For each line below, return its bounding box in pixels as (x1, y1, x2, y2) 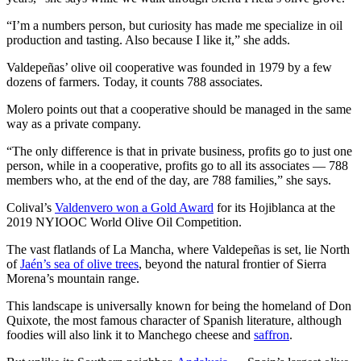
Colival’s (6, 200, 55, 214)
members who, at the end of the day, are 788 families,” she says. (6, 172, 331, 187)
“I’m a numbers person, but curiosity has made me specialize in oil (6, 18, 342, 32)
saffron (254, 327, 289, 342)
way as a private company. (6, 116, 141, 131)
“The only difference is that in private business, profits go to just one (6, 143, 352, 158)
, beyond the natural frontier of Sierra (139, 256, 326, 271)
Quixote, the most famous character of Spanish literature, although (6, 313, 342, 327)
